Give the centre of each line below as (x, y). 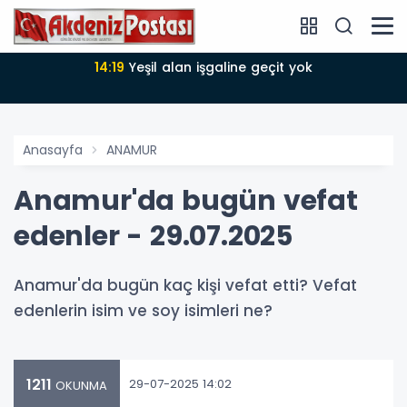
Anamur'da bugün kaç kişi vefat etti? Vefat (185, 285)
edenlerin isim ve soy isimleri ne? (143, 310)
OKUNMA (79, 385)
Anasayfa (53, 149)
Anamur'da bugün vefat (186, 200)
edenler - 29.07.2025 (153, 236)
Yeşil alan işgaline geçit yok (221, 67)
